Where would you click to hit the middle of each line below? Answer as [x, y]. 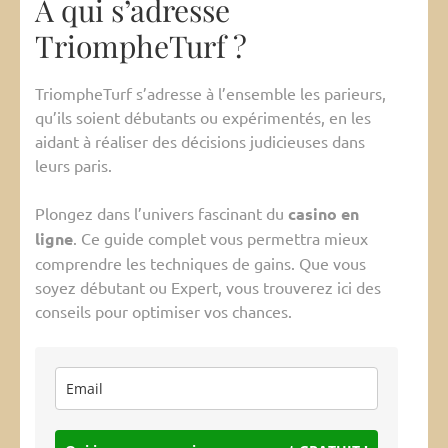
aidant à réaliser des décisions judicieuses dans [200, 141]
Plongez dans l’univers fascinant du [161, 213]
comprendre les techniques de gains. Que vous [200, 263]
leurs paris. [73, 165]
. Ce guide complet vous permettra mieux [220, 238]
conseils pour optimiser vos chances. [163, 311]
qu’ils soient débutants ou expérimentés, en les [203, 117]
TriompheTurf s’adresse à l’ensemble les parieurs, [210, 93]
